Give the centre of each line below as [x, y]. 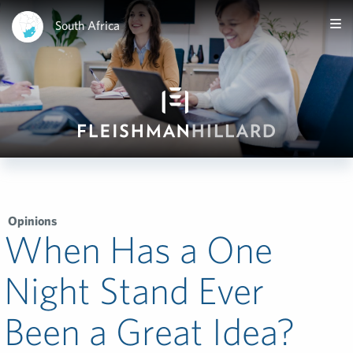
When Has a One [138, 249]
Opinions [32, 221]
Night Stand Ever [134, 290]
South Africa [87, 25]
